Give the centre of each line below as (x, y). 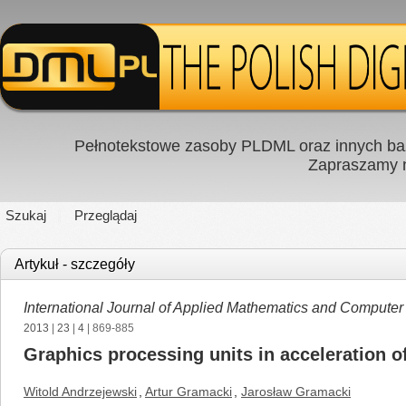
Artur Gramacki (188, 391)
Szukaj (26, 215)
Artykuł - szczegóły (75, 264)
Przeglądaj (106, 215)
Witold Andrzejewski (80, 391)
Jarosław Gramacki (296, 391)
